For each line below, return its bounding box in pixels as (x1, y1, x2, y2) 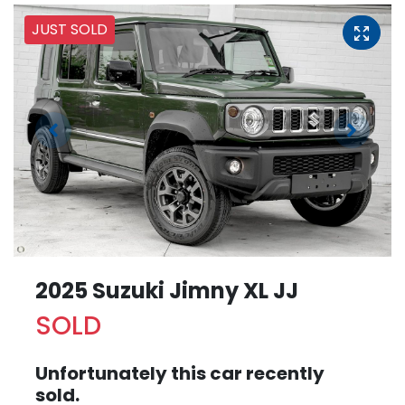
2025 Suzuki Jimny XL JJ (35, 275, 298, 306)
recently (242, 360, 325, 386)
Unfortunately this (35, 360, 210, 386)
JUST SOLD (32, 19, 108, 41)
